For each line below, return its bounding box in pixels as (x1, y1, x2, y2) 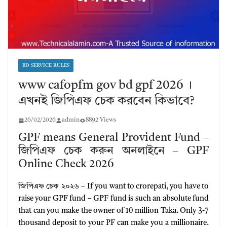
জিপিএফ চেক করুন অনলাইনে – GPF (18, 145, 209, 157)
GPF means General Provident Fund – (18, 132, 209, 144)
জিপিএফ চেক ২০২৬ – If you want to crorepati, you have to (18, 183, 209, 191)
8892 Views (86, 117, 116, 124)
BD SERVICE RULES (22, 63, 69, 68)
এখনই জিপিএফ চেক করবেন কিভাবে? (18, 95, 195, 108)
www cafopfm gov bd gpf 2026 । (18, 80, 192, 92)
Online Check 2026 (18, 159, 114, 170)
